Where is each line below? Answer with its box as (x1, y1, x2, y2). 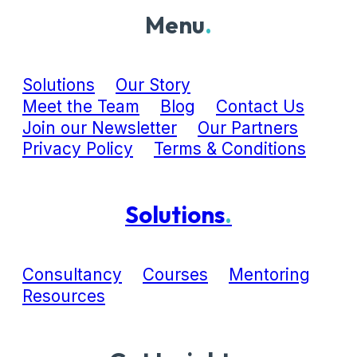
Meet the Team (22, 96, 139, 116)
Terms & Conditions (154, 139, 306, 159)
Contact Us (216, 96, 304, 116)
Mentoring (229, 264, 310, 284)
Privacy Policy (22, 139, 133, 159)
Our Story (116, 74, 190, 95)
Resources (22, 285, 105, 306)
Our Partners (198, 117, 298, 138)
